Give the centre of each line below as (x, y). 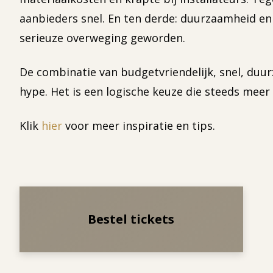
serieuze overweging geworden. (102, 38)
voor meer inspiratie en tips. (139, 126)
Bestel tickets (131, 219)
